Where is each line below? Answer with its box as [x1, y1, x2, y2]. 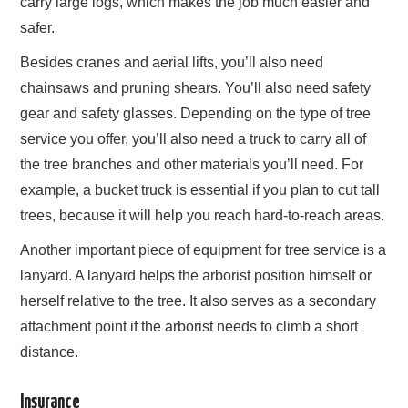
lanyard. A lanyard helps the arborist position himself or [20, 268, 372, 284]
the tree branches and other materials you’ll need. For [20, 157, 364, 173]
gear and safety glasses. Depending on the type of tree [20, 106, 372, 122]
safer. [20, 20, 56, 36]
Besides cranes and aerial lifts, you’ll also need [20, 55, 324, 71]
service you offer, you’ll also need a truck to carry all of [20, 131, 367, 148]
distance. [20, 344, 79, 361]
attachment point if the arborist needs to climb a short [20, 319, 359, 335]
